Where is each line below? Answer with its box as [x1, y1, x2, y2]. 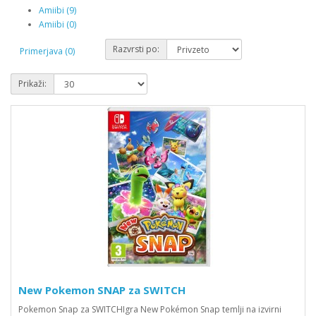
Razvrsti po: [113, 43, 159, 55]
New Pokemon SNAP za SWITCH [18, 283, 186, 297]
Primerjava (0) [20, 44, 75, 57]
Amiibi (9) [39, 4, 76, 16]
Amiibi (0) [39, 18, 76, 30]
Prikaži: [18, 78, 47, 90]
